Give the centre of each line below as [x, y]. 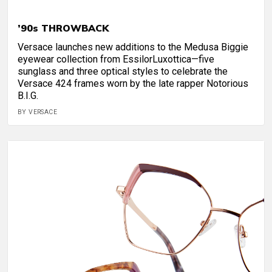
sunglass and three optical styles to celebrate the [123, 72]
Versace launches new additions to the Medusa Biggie [133, 47]
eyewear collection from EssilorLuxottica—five [116, 59]
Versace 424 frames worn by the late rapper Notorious [133, 84]
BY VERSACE [37, 112]
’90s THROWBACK [63, 28]
